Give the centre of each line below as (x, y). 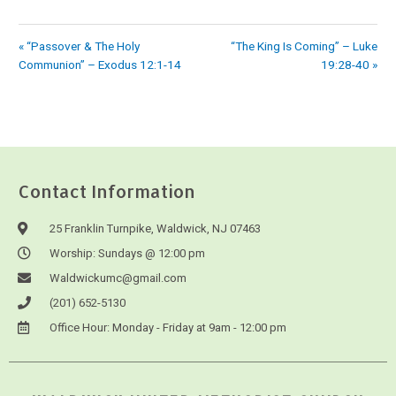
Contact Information (107, 190)
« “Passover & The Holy (80, 46)
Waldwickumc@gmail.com (118, 278)
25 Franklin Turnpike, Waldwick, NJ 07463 (155, 228)
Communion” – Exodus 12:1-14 (100, 64)
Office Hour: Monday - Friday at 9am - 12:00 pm (168, 327)
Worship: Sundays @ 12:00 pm (127, 253)
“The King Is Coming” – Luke (304, 46)
